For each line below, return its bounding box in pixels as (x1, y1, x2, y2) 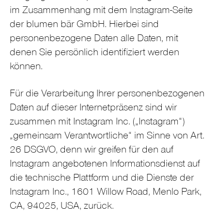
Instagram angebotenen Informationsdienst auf (10, 159, 200, 170)
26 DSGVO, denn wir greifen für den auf (10, 145, 173, 156)
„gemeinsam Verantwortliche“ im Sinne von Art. (10, 131, 204, 142)
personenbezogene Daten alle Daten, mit (10, 34, 178, 45)
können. (10, 62, 43, 73)
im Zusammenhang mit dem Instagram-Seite (10, 6, 193, 16)
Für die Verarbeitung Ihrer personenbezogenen (10, 89, 204, 100)
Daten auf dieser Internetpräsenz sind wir (10, 103, 177, 114)
